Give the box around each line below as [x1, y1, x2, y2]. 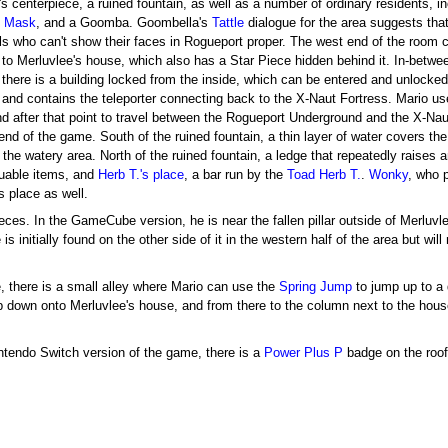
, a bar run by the [184, 167, 288, 182]
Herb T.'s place [98, 167, 185, 182]
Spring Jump [278, 280, 352, 295]
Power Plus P [264, 346, 344, 361]
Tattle [212, 15, 245, 30]
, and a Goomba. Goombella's [36, 15, 213, 30]
